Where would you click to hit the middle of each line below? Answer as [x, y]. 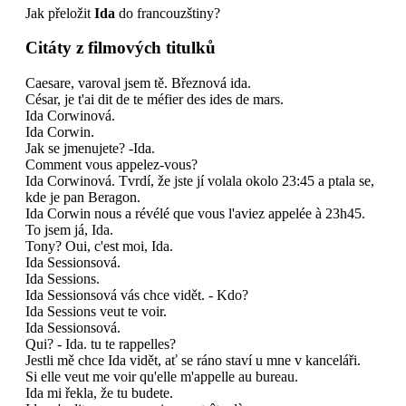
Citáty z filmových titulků [121, 48]
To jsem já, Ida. [69, 230]
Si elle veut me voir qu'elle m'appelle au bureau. [162, 377]
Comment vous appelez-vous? [111, 165]
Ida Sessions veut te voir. [96, 312]
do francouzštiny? [168, 13]
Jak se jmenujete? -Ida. [90, 149]
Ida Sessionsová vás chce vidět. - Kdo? [137, 295]
